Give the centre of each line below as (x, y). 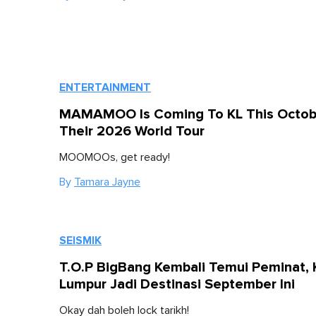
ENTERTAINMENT (105, 88)
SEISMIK (80, 241)
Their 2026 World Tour (132, 132)
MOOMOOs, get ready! (115, 158)
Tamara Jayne (107, 182)
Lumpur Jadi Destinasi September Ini (177, 285)
